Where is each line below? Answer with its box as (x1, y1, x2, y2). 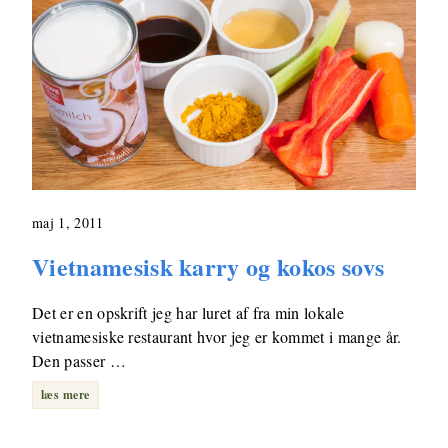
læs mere (41, 386, 90, 404)
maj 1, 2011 (32, 212, 104, 232)
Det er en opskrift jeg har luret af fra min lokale (32, 302, 345, 324)
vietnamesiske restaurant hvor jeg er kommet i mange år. (32, 326, 402, 348)
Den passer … (32, 350, 126, 372)
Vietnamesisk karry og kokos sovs (32, 249, 385, 285)
